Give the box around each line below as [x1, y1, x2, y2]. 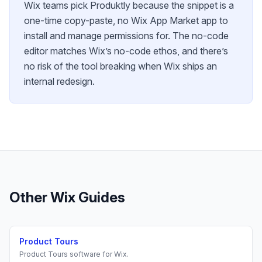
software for [68, 250, 114, 259]
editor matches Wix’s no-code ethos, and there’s [24, 45, 228, 57]
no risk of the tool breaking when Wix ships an [24, 60, 217, 73]
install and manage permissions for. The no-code [24, 30, 229, 42]
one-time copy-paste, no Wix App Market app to [24, 15, 228, 27]
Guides [75, 189, 125, 206]
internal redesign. [24, 75, 95, 88]
